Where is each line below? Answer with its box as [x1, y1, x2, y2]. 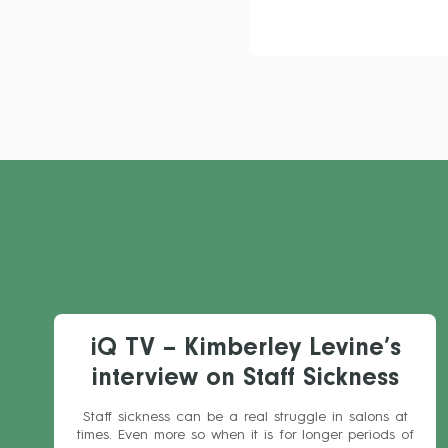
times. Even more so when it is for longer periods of [76, 428, 414, 442]
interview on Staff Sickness [91, 368, 400, 394]
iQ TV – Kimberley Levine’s [89, 338, 401, 364]
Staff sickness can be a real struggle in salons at [82, 410, 408, 424]
